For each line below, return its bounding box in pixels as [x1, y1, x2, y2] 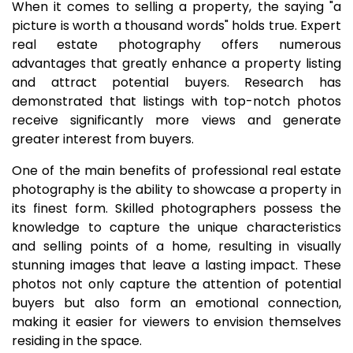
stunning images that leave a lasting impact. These [12, 256, 341, 274]
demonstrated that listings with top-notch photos [12, 92, 341, 110]
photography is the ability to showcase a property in [12, 180, 341, 199]
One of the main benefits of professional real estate [12, 162, 341, 180]
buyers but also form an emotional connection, [12, 294, 341, 312]
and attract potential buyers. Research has [12, 73, 341, 91]
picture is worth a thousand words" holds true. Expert [12, 17, 341, 35]
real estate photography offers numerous [12, 35, 341, 54]
